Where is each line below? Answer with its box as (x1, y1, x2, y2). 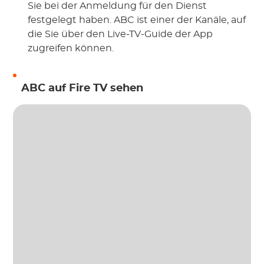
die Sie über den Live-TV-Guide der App (28, 29, 213, 39)
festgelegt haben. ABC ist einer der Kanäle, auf (28, 15, 246, 25)
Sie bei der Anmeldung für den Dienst (28, 1, 207, 11)
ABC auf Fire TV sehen (21, 83, 144, 94)
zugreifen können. (28, 44, 114, 54)
